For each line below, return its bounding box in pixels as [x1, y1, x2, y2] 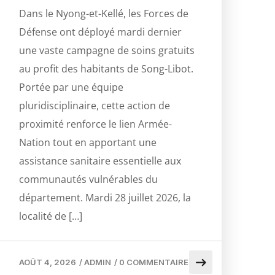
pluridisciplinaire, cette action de [19, 99, 170, 113]
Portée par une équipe [19, 80, 123, 95]
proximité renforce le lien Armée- [19, 117, 172, 131]
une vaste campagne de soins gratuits [19, 44, 195, 58]
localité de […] [19, 209, 82, 223]
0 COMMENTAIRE [119, 257, 188, 268]
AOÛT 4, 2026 [19, 257, 76, 268]
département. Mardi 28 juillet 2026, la [19, 191, 191, 205]
